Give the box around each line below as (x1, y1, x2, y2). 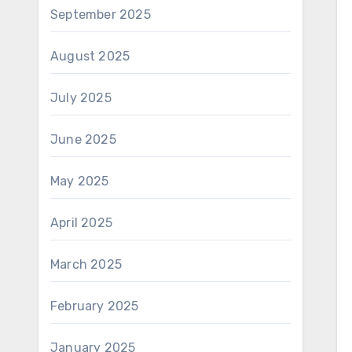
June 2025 (50, 132, 116, 147)
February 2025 (50, 299, 139, 313)
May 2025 (50, 174, 109, 189)
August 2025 (50, 49, 130, 64)
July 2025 (50, 90, 112, 105)
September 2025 (50, 7, 151, 22)
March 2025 (50, 257, 122, 272)
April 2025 (50, 215, 112, 230)
